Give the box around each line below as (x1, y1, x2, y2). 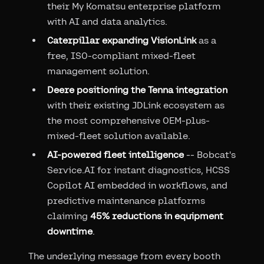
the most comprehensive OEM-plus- (47, 114, 210, 126)
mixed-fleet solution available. (47, 130, 190, 141)
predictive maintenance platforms (47, 194, 205, 206)
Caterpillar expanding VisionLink (47, 34, 196, 46)
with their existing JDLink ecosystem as (47, 99, 225, 111)
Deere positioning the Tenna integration (47, 84, 227, 95)
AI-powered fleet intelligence (47, 148, 184, 160)
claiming (47, 210, 90, 222)
